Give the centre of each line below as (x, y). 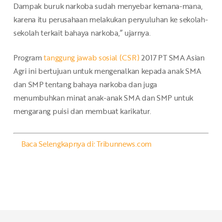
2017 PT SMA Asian (172, 57)
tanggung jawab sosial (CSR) (92, 57)
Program (28, 57)
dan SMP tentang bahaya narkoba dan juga (85, 84)
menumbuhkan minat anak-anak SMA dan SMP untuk (103, 97)
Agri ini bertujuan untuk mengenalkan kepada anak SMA (107, 71)
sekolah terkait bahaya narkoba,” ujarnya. (82, 33)
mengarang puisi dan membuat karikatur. (82, 111)
